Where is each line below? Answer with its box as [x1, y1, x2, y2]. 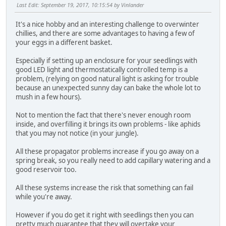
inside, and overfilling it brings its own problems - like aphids [16, 119, 200, 129]
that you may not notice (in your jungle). [16, 128, 139, 138]
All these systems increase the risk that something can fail [16, 183, 193, 192]
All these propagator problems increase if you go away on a [16, 146, 199, 156]
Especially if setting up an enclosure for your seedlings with [16, 55, 197, 65]
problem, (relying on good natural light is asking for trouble [16, 74, 199, 83]
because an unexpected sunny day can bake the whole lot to [16, 83, 201, 92]
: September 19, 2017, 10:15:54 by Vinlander [38, 1, 144, 9]
